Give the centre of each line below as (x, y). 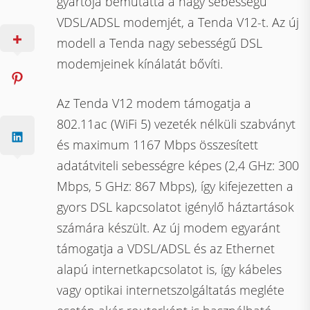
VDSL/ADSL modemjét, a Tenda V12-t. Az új (178, 22)
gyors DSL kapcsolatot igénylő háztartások (176, 207)
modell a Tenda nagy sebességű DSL (160, 43)
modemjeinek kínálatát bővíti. (140, 64)
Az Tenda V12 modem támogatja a (154, 103)
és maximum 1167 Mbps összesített (158, 145)
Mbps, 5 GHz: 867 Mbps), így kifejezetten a (175, 186)
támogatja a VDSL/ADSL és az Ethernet (166, 248)
